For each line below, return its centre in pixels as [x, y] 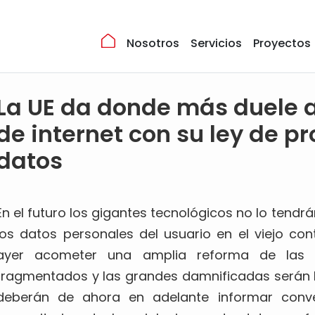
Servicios [216, 43]
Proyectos [282, 43]
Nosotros [153, 43]
